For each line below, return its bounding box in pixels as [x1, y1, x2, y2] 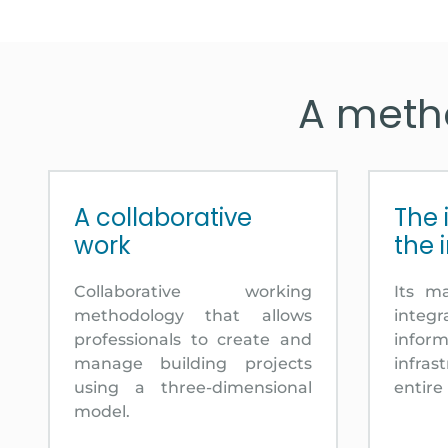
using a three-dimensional [74, 377, 312, 397]
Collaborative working [74, 281, 312, 301]
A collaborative [74, 200, 252, 234]
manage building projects [74, 353, 312, 373]
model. [74, 401, 130, 421]
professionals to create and [74, 329, 312, 349]
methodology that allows [74, 305, 312, 325]
